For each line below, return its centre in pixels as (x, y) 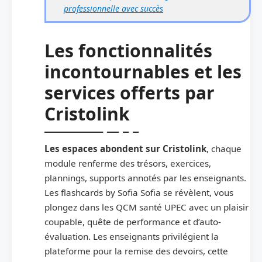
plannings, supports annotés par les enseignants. (145, 177)
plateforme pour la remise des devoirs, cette (136, 251)
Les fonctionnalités (128, 50)
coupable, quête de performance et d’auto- (133, 221)
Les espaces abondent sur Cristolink (125, 148)
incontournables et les (143, 71)
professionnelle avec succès (113, 8)
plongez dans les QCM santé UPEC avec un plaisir (146, 207)
